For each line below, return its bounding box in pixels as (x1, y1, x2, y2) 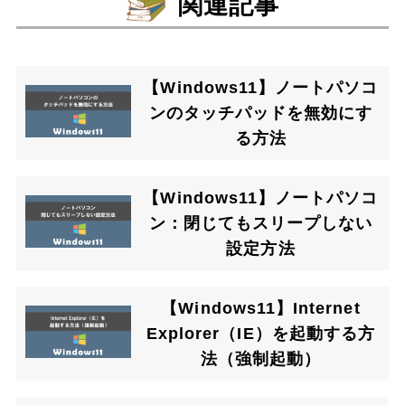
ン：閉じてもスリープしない (148, 213, 373, 232)
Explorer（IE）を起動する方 (146, 324, 376, 343)
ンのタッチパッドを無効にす (148, 103, 373, 122)
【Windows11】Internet (161, 298, 361, 317)
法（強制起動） (200, 349, 322, 368)
